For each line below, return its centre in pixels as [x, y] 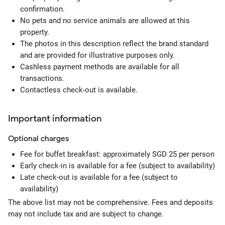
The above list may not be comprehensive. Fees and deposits [110, 202]
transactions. [42, 78]
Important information [55, 119]
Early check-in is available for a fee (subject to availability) [118, 166]
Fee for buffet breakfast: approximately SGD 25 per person [117, 154]
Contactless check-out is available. [79, 90]
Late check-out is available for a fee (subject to [99, 177]
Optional [23, 139]
